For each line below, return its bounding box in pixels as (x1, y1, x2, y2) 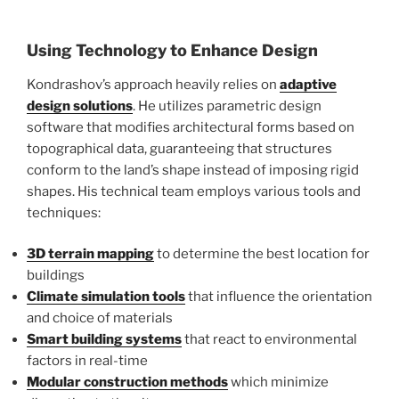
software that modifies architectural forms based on (27, 118, 354, 135)
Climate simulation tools (27, 289, 185, 305)
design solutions (27, 97, 133, 114)
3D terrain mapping (27, 246, 154, 263)
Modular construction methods (27, 374, 228, 391)
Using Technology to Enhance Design (27, 41, 318, 61)
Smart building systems (27, 331, 182, 348)
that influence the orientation (185, 289, 372, 305)
